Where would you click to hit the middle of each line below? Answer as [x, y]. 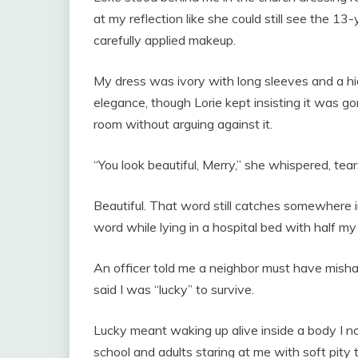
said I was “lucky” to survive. [174, 290]
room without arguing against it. [183, 124]
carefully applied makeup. [165, 40]
